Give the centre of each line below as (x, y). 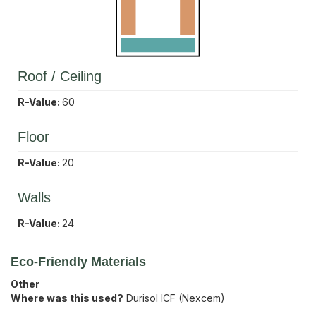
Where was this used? (67, 298)
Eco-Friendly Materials (78, 262)
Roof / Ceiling (60, 77)
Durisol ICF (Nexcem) (176, 298)
